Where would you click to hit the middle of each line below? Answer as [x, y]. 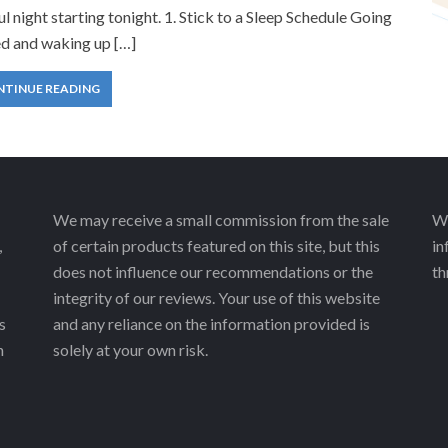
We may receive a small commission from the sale [221, 219]
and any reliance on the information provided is [212, 323]
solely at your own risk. [131, 349]
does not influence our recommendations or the [213, 271]
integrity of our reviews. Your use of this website [217, 297]
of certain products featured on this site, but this [217, 245]
